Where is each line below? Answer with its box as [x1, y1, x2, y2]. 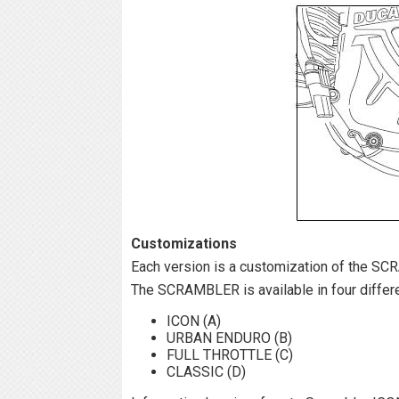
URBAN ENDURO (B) [167, 329, 292, 346]
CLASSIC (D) [167, 362, 246, 380]
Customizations [131, 234, 237, 252]
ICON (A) [167, 312, 221, 330]
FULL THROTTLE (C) [167, 346, 293, 363]
